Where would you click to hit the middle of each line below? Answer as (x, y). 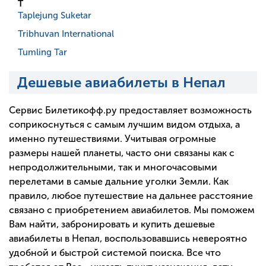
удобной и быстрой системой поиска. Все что (115, 252)
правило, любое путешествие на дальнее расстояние (131, 195)
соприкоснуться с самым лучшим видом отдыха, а (124, 124)
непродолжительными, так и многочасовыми (113, 167)
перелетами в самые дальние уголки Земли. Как (119, 181)
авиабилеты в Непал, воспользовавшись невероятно (128, 238)
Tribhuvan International (66, 34)
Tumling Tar (42, 53)
